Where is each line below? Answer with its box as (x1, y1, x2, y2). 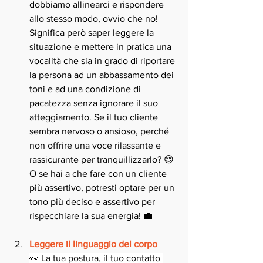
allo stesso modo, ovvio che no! (29, 14, 160, 23)
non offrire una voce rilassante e (29, 140, 163, 150)
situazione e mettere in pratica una (29, 42, 174, 52)
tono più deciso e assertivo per (29, 197, 157, 207)
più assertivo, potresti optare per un (29, 183, 177, 193)
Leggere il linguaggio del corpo (29, 239, 157, 249)
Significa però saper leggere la (29, 28, 156, 38)
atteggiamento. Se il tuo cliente (29, 112, 160, 122)
